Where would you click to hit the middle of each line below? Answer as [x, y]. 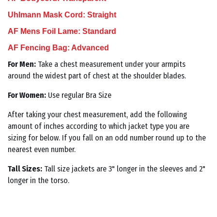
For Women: [27, 95]
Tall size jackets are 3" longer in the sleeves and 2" [124, 169]
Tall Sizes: [25, 169]
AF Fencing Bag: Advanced [58, 48]
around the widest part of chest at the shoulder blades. [98, 76]
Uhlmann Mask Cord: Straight [62, 15]
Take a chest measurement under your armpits [110, 64]
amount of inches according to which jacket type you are [98, 126]
